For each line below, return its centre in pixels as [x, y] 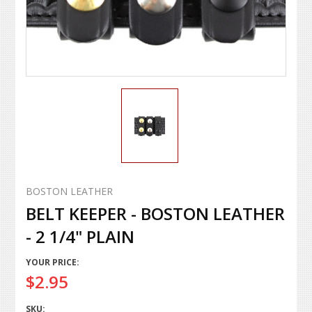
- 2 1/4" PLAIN [80, 236]
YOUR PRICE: [53, 262]
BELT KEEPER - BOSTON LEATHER [156, 213]
